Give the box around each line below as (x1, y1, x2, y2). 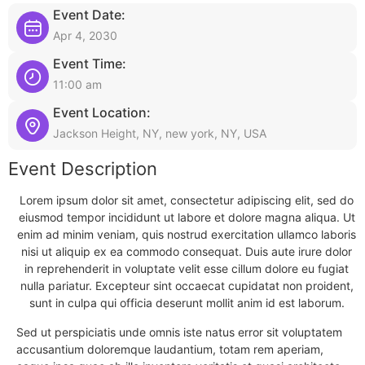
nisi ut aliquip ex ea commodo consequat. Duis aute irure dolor (21, 244, 352, 258)
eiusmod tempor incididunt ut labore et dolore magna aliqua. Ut (18, 210, 355, 224)
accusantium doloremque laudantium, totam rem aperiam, (16, 342, 323, 356)
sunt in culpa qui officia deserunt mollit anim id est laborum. (29, 296, 345, 310)
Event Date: (53, 7, 125, 23)
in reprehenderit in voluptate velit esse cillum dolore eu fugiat (24, 262, 349, 275)
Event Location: (53, 104, 151, 121)
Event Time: (53, 55, 126, 72)
